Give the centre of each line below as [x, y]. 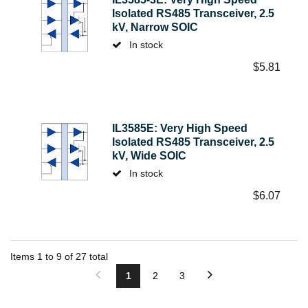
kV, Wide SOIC [149, 156]
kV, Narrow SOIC [155, 27]
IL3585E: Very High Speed [179, 128]
